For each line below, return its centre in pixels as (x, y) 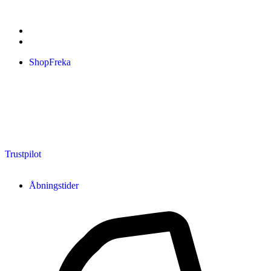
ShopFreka (50, 62)
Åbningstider (54, 185)
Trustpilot (23, 154)
